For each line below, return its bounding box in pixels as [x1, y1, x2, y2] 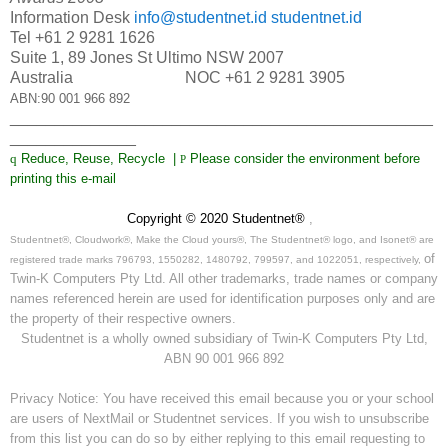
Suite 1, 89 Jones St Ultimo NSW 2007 [10, 48, 284, 66]
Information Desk [10, 8, 134, 26]
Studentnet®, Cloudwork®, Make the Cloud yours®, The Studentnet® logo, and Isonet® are [10, 233, 434, 245]
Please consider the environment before [186, 150, 420, 166]
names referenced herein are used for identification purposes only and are [10, 290, 435, 306]
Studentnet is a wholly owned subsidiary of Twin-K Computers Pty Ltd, [20, 330, 428, 346]
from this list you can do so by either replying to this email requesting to [10, 430, 425, 446]
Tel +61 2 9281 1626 [10, 28, 155, 46]
